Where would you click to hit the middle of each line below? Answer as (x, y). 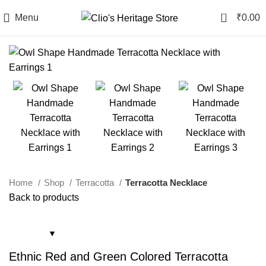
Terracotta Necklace (166, 183)
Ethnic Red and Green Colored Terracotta (118, 256)
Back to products (44, 197)
